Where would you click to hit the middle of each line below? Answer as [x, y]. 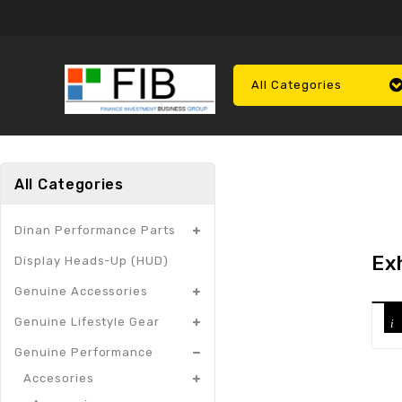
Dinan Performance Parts [96, 231]
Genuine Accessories [82, 292]
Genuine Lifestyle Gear [87, 322]
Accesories [59, 379]
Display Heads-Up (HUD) [92, 261]
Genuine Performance [84, 353]
